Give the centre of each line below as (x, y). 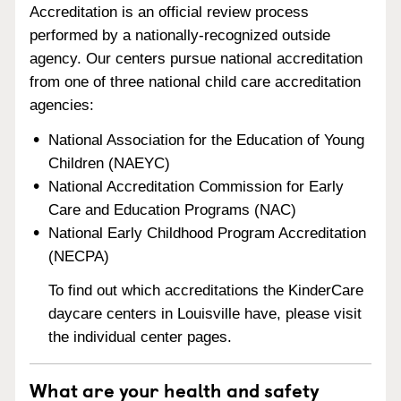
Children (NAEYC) (110, 163)
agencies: (62, 105)
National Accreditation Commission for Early (196, 186)
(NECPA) (79, 256)
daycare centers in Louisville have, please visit (205, 314)
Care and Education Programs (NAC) (173, 209)
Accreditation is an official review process (169, 12)
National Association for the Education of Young (207, 140)
